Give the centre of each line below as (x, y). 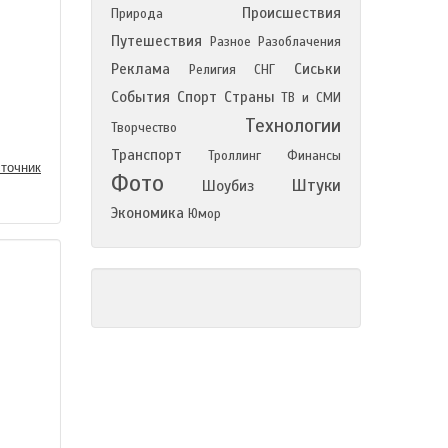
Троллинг (234, 156)
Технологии (293, 125)
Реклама (140, 69)
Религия (212, 70)
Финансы (314, 156)
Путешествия (156, 41)
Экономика (147, 213)
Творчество (144, 128)
